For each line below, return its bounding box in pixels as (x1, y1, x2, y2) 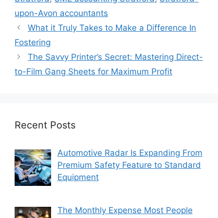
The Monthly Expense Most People (57, 205, 193, 216)
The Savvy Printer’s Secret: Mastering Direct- (28, 52, 203, 62)
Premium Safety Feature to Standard (57, 160, 201, 170)
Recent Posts (15, 119, 75, 131)
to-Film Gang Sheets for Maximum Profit (15, 66, 172, 76)
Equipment (57, 172, 99, 182)
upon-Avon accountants (15, 8, 108, 18)
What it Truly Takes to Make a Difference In (28, 22, 197, 33)
